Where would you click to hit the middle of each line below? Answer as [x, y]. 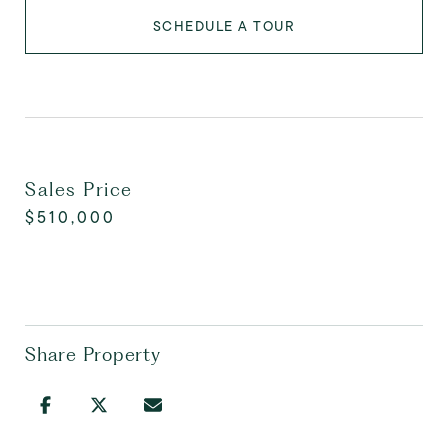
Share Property [93, 354]
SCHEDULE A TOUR [224, 26]
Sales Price [79, 189]
